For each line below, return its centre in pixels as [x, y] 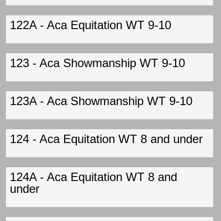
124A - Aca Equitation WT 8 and [93, 177]
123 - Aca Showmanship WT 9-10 [97, 63]
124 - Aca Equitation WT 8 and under [106, 139]
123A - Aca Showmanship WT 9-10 [101, 101]
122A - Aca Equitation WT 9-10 [91, 25]
